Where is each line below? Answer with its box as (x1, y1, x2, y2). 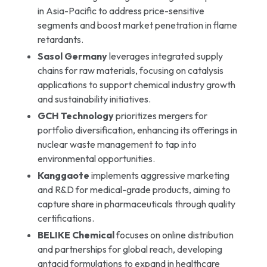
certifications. (37, 212, 94, 224)
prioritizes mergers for (113, 109, 207, 122)
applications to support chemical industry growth (37, 78, 235, 91)
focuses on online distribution (114, 228, 234, 241)
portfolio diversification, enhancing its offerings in (37, 123, 237, 136)
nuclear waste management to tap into (37, 138, 197, 150)
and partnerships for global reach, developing (37, 243, 222, 255)
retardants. (37, 33, 83, 45)
